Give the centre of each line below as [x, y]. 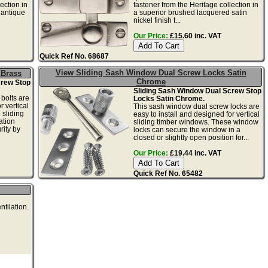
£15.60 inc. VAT [194, 35]
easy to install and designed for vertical [196, 114]
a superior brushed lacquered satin [190, 12]
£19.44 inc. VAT [194, 153]
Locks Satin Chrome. [169, 98]
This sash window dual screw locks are [196, 106]
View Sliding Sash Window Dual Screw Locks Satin [151, 72]
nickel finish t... [157, 20]
